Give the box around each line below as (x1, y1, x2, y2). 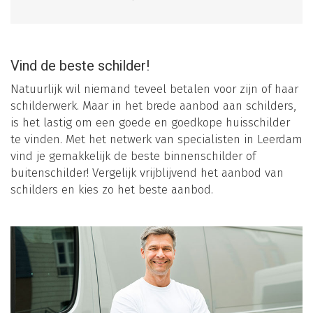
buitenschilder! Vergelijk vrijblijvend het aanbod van (10, 166, 284, 181)
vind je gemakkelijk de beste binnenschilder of (10, 149, 256, 164)
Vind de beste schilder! (10, 56, 150, 77)
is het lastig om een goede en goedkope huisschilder (10, 115, 290, 131)
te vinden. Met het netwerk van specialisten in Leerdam (10, 132, 303, 147)
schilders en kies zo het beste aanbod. (10, 182, 213, 198)
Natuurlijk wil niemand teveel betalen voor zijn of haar (10, 82, 298, 97)
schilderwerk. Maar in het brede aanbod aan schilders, (10, 99, 296, 114)
